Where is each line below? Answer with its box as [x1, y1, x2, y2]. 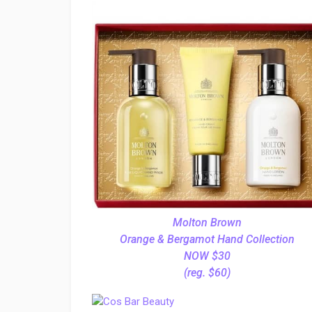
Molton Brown [172, 216, 242, 229]
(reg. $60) [183, 266, 231, 279]
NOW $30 [183, 249, 231, 263]
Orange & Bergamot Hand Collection [119, 233, 295, 246]
